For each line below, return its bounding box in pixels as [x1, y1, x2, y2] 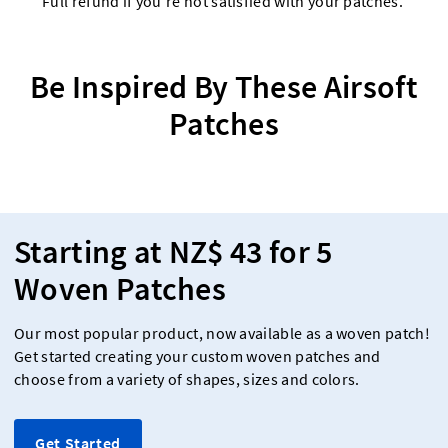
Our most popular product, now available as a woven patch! [14, 323, 430, 343]
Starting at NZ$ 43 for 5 [14, 231, 333, 272]
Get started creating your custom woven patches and [14, 346, 381, 366]
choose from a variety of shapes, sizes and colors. [14, 369, 360, 389]
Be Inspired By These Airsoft [30, 66, 418, 107]
